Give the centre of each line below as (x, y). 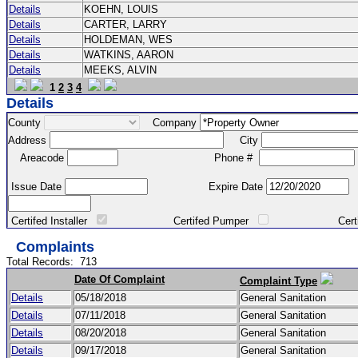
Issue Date (36, 187)
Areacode (38, 157)
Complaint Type (278, 281)
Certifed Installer (51, 221)
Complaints (55, 247)
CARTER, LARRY (129, 24)
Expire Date (207, 187)
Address (29, 140)
